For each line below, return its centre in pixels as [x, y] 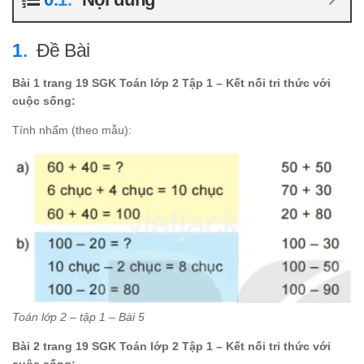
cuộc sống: [44, 101]
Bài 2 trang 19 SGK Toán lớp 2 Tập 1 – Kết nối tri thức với [171, 347]
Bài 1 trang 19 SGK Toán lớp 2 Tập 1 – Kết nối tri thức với [171, 83]
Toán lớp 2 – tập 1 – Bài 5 [78, 317]
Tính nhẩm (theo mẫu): [72, 130]
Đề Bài [63, 51]
